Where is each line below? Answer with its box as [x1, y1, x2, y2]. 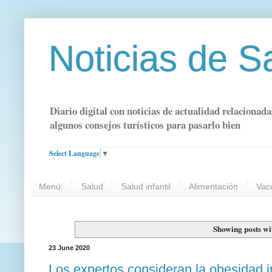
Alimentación [189, 182, 238, 192]
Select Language [49, 148, 100, 158]
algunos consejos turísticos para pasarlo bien [50, 117, 240, 133]
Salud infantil [121, 182, 171, 192]
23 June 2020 [49, 244, 90, 252]
